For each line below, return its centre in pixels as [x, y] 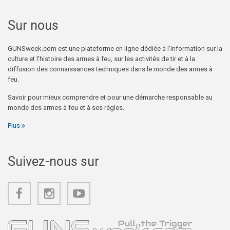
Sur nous [33, 25]
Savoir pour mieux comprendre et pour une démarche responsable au [110, 97]
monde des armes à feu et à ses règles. [66, 107]
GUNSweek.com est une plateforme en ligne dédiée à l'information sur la [115, 48]
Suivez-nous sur [53, 161]
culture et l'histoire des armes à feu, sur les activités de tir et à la [101, 59]
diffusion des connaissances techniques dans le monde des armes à [110, 69]
